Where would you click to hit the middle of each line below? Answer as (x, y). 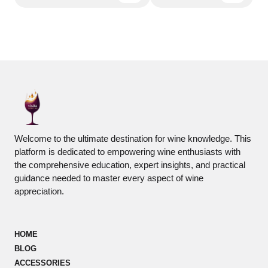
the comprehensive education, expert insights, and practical (130, 165)
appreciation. (39, 191)
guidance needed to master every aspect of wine (109, 178)
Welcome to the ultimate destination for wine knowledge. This (133, 138)
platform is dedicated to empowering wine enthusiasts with (127, 152)
